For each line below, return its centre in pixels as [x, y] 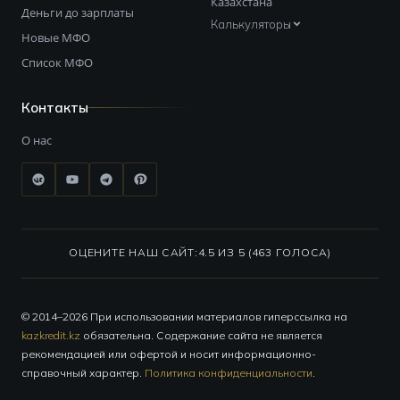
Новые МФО [56, 37]
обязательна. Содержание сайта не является [201, 335]
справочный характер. [83, 372]
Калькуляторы [251, 24]
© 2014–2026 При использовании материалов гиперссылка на [184, 316]
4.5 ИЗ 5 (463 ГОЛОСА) [264, 252]
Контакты [55, 107]
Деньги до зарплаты [78, 12]
